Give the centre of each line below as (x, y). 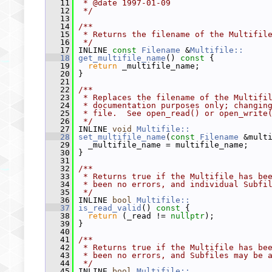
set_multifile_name (122, 137)
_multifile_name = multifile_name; (161, 145)
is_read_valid (110, 208)
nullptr (188, 216)
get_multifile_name (122, 58)
